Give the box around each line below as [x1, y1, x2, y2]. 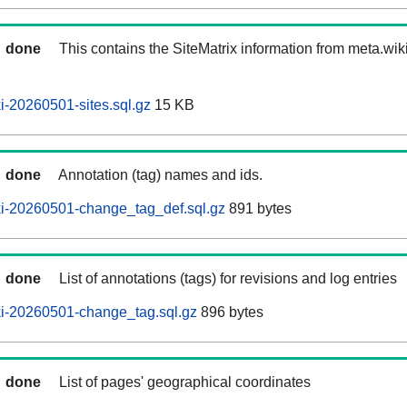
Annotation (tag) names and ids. [58, 167, 263, 184]
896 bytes [197, 304, 263, 321]
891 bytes [225, 201, 292, 217]
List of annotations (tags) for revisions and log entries [59, 271, 397, 287]
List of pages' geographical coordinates [59, 374, 311, 391]
